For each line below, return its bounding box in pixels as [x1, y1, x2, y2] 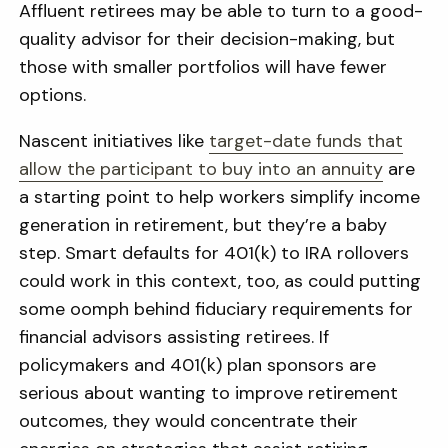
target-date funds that [209, 129, 404, 153]
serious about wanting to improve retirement [19, 381, 399, 405]
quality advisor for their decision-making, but [19, 27, 396, 51]
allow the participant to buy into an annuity [19, 157, 384, 181]
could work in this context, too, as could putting [19, 269, 422, 293]
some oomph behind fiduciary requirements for [19, 297, 414, 321]
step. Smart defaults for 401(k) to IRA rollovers [19, 241, 410, 265]
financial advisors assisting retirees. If [19, 325, 330, 349]
